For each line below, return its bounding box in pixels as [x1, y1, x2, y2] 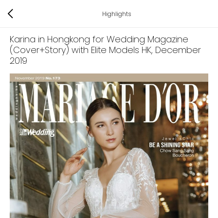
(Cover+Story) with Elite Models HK [10, 44, 151, 56]
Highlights [102, 9, 131, 18]
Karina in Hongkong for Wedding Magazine [10, 33, 188, 45]
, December [151, 44, 201, 56]
